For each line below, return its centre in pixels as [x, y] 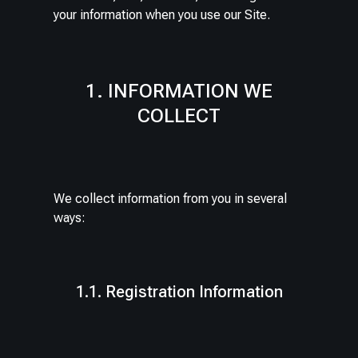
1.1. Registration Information [179, 292]
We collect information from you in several [171, 199]
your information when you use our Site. [162, 15]
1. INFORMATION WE [179, 91]
